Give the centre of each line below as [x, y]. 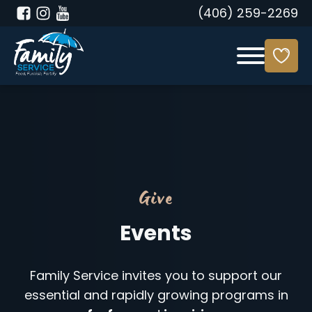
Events [156, 235]
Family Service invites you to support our [156, 277]
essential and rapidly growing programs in [156, 296]
